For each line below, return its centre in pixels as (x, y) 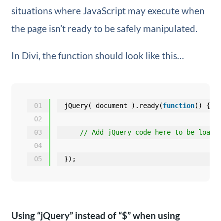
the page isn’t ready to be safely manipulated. (104, 29)
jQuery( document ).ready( (113, 106)
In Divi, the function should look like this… (97, 56)
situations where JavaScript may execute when (108, 11)
